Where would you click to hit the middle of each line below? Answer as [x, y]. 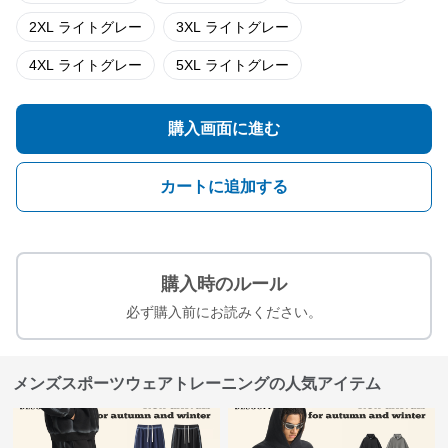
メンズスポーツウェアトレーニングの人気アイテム [197, 383]
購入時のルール [224, 284]
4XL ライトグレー [100, 65]
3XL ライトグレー [247, 27]
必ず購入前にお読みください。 [224, 312]
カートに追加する [224, 186]
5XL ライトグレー [247, 65]
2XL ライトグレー [100, 27]
